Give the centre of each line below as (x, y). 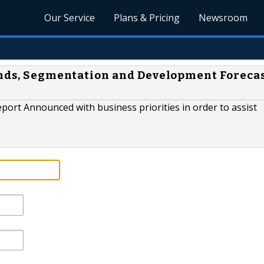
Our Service (70, 18)
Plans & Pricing (147, 18)
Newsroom (223, 18)
